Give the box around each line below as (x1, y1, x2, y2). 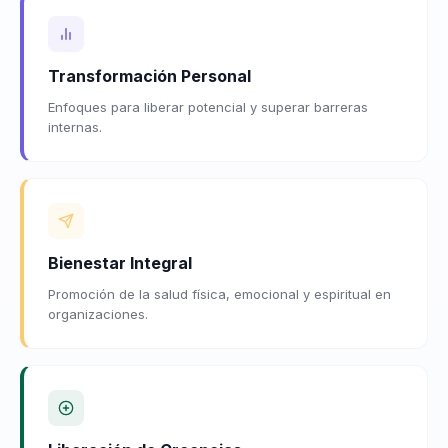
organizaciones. (48, 305, 148, 322)
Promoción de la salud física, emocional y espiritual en (48, 285, 391, 302)
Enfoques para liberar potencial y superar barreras (48, 98, 368, 115)
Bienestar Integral (48, 252, 192, 273)
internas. (48, 118, 102, 135)
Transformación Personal (48, 65, 251, 86)
